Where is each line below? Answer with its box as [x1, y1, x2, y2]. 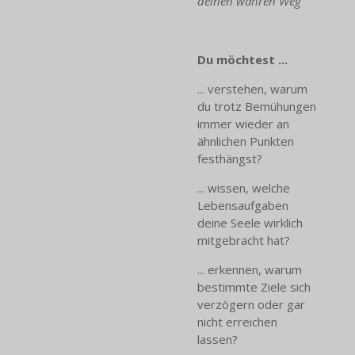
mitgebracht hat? [197, 232, 290, 249]
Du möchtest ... [197, 52, 288, 68]
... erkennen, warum [197, 261, 302, 278]
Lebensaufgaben [197, 197, 288, 214]
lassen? [197, 331, 238, 348]
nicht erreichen [197, 314, 277, 330]
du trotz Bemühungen [197, 98, 316, 115]
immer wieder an [197, 116, 289, 132]
